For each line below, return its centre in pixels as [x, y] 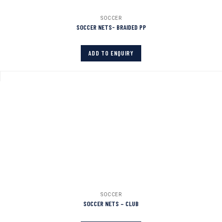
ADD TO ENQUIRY [111, 53]
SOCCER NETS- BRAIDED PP [111, 27]
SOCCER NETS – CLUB [111, 203]
